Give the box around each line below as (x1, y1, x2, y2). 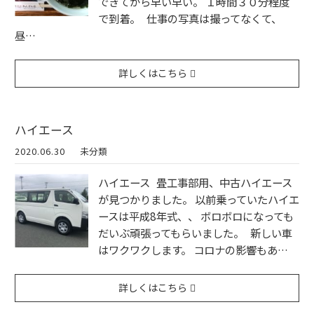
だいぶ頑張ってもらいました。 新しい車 (98, 225, 292, 241)
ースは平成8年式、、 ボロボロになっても (98, 208, 294, 224)
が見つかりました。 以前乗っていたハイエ (98, 191, 299, 207)
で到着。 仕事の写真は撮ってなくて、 (98, 11, 282, 27)
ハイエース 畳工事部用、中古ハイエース (98, 175, 292, 191)
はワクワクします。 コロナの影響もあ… (98, 242, 288, 258)
